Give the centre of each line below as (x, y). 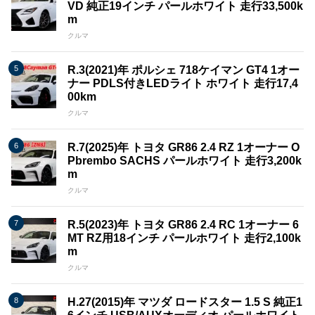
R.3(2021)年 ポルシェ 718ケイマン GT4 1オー (184, 70)
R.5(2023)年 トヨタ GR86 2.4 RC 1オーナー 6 (183, 225)
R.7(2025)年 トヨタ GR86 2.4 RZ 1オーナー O (184, 148)
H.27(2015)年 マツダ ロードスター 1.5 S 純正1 (185, 302)
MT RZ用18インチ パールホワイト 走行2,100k (184, 238)
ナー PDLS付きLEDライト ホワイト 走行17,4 (183, 84)
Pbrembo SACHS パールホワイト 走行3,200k (185, 161)
